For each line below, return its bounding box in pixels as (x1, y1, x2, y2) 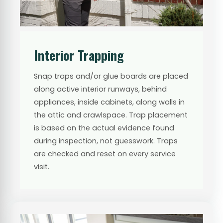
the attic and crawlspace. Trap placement (34, 110, 188, 120)
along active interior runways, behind (34, 84, 167, 94)
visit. (34, 161, 49, 172)
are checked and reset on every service (34, 148, 176, 159)
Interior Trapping (34, 45, 124, 65)
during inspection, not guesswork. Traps (34, 135, 178, 146)
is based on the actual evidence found (34, 122, 174, 133)
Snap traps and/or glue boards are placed (34, 71, 188, 81)
